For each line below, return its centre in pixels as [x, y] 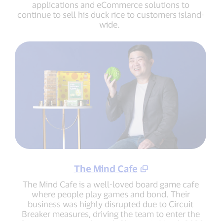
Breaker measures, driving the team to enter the [110, 213]
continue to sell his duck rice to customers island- [110, 14]
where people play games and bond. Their [110, 194]
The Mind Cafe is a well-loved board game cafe [110, 184]
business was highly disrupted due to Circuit [110, 203]
